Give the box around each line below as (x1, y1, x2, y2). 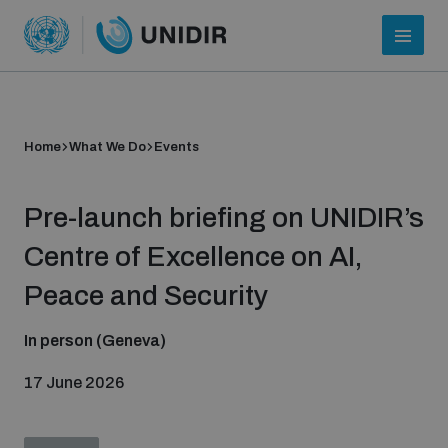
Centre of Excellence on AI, (24, 241, 363, 272)
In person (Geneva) (24, 332, 166, 349)
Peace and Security (24, 280, 268, 311)
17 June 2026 (24, 374, 124, 391)
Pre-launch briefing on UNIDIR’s (24, 202, 424, 233)
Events (154, 140, 199, 154)
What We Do (69, 140, 146, 154)
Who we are (24, 319, 107, 334)
